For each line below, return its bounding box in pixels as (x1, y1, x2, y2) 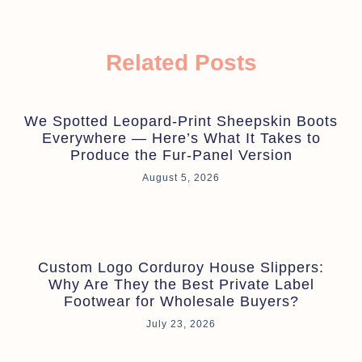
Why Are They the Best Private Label (48, 276, 314, 293)
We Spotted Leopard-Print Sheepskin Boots (24, 112, 338, 129)
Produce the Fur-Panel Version (69, 146, 293, 163)
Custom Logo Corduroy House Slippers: (38, 259, 324, 276)
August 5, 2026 (142, 171, 220, 183)
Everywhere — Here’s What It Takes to (41, 129, 321, 146)
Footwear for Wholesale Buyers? (63, 293, 299, 309)
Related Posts (105, 49, 257, 75)
